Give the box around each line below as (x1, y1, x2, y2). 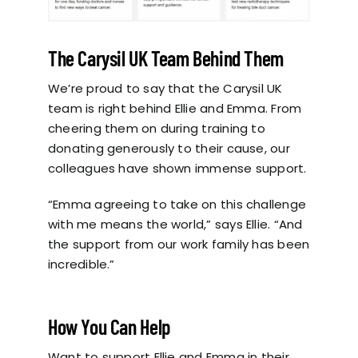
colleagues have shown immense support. (47, 160, 307, 177)
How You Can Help (47, 314, 170, 340)
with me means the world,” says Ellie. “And (47, 216, 303, 233)
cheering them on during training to (47, 120, 265, 137)
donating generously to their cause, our (47, 140, 290, 157)
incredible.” (47, 256, 115, 273)
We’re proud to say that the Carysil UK (47, 80, 283, 97)
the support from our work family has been (47, 236, 310, 253)
